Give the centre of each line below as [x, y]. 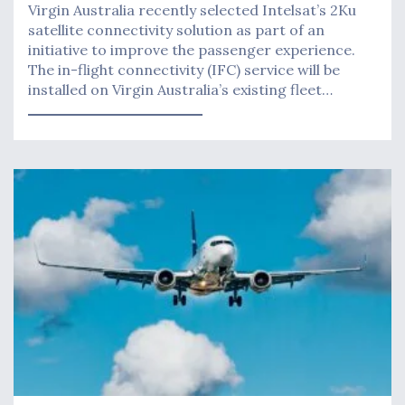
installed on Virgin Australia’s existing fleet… [180, 90]
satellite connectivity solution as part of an [176, 30]
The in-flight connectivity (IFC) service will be [184, 70]
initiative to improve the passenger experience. [192, 50]
